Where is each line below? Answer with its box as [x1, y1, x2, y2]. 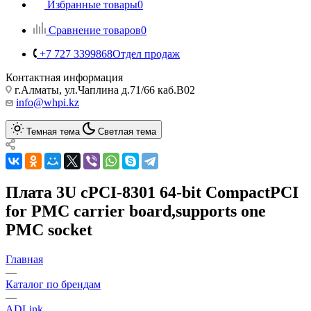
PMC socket [6, 220, 92, 239]
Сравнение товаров [49, 24, 141, 36]
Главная [6, 253, 43, 265]
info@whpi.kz [16, 96, 79, 108]
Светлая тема [98, 126, 156, 137]
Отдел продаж [112, 47, 180, 60]
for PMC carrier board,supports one [6, 201, 266, 220]
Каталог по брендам [6, 278, 101, 290]
